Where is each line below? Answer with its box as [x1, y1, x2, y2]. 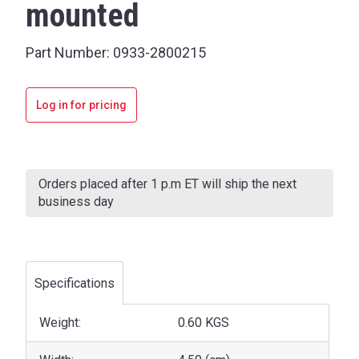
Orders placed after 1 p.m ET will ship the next [38, 175, 296, 192]
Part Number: [26, 43, 110, 61]
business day [38, 193, 114, 209]
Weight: [39, 314, 81, 330]
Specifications [34, 276, 115, 292]
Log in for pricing [36, 98, 127, 111]
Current [26, 158, 58, 171]
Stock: [26, 175, 54, 189]
